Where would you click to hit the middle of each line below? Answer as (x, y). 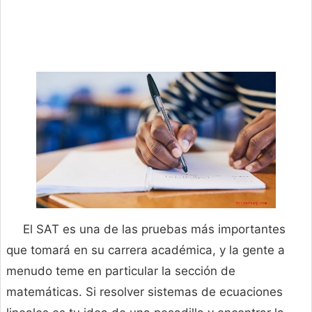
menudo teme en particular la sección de (121, 271)
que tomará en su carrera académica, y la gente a (146, 250)
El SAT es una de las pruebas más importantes (154, 229)
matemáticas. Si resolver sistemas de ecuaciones (145, 292)
